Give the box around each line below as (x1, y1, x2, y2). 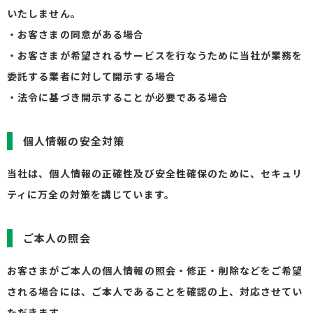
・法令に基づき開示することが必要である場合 (7, 90, 229, 104)
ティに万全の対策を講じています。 (7, 187, 175, 201)
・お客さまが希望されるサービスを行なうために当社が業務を (7, 48, 303, 62)
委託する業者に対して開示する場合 (7, 69, 176, 83)
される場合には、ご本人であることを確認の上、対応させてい (7, 284, 303, 298)
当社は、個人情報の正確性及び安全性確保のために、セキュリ (7, 166, 303, 180)
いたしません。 (7, 6, 81, 20)
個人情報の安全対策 (23, 133, 125, 148)
